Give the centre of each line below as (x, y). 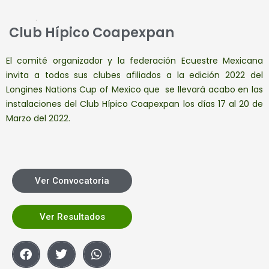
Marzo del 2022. (38, 118)
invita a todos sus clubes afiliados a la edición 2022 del (134, 75)
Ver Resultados (72, 216)
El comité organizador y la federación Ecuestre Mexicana (134, 60)
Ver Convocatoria (72, 180)
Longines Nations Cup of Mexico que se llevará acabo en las (134, 89)
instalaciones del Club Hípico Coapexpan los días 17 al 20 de (134, 104)
